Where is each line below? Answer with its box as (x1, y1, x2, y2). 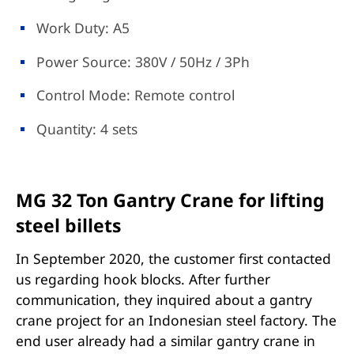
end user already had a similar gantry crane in (15, 330, 315, 350)
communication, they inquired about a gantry (15, 289, 312, 309)
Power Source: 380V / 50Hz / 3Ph (36, 51, 250, 71)
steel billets (15, 213, 121, 239)
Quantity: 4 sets (36, 119, 138, 138)
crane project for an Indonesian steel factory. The (15, 310, 337, 330)
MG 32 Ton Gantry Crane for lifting (15, 187, 325, 213)
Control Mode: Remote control (36, 85, 235, 105)
